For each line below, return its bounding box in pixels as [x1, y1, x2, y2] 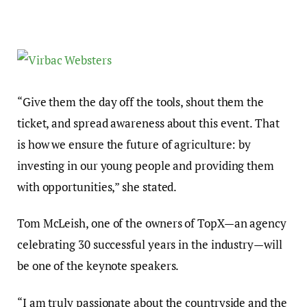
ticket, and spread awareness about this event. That [17, 115, 280, 132]
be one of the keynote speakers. [17, 258, 180, 274]
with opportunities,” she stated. [17, 179, 177, 195]
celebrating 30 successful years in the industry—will [17, 236, 282, 253]
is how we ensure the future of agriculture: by [17, 136, 251, 153]
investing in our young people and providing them [17, 158, 274, 174]
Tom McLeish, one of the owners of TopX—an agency [17, 215, 286, 232]
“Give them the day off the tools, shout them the [17, 94, 264, 110]
